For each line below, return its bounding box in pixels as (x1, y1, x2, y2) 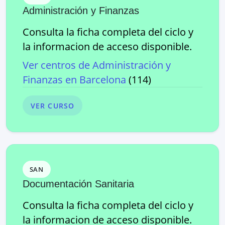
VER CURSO (31, 100, 75, 110)
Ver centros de (23, 58, 92, 72)
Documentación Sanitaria (23, 178, 134, 189)
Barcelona (79, 73, 126, 86)
